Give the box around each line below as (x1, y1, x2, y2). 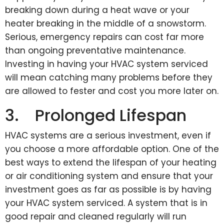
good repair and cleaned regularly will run (5, 210, 186, 222)
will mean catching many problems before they (5, 71, 212, 83)
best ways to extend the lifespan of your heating (5, 156, 216, 168)
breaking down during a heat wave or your (5, 4, 189, 16)
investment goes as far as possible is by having (5, 183, 211, 195)
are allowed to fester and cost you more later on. (5, 85, 218, 97)
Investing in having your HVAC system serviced (5, 58, 208, 70)
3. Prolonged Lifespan (5, 104, 186, 126)
